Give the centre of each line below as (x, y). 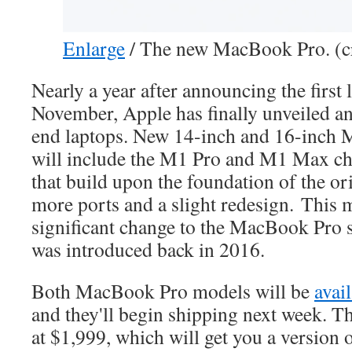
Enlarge (94, 48)
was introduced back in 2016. (148, 249)
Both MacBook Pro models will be (173, 291)
